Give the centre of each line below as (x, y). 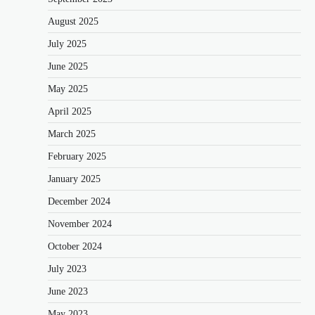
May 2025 (68, 89)
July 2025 (67, 44)
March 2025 (72, 134)
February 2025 (77, 157)
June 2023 (68, 292)
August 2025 (73, 22)
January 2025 (74, 179)
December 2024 (79, 202)
